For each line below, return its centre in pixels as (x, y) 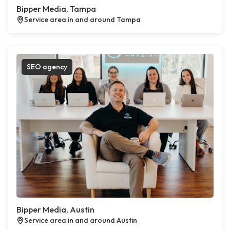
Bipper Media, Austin (55, 209)
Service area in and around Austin (81, 220)
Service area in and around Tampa (82, 20)
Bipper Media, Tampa (56, 9)
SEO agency (47, 67)
